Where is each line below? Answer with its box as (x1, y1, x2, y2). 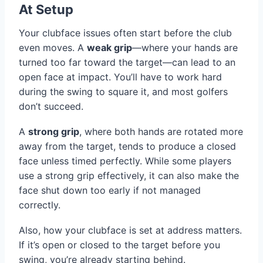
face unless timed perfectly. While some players (19, 155, 231, 167)
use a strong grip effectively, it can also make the (19, 170, 239, 182)
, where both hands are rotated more (79, 126, 243, 138)
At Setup (19, 2, 73, 18)
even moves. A (19, 42, 87, 54)
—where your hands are (132, 42, 238, 54)
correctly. (19, 199, 60, 211)
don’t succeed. (19, 100, 83, 113)
